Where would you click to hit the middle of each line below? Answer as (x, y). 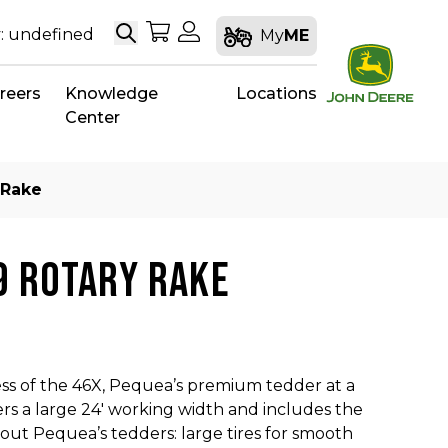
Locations (276, 93)
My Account (247, 31)
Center (93, 117)
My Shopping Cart (241, 31)
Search (153, 31)
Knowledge (112, 93)
